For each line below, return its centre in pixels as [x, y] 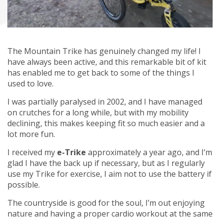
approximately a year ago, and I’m [149, 152]
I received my [32, 152]
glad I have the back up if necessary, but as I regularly [106, 163]
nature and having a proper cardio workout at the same [110, 213]
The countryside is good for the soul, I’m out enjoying [106, 203]
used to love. [30, 83]
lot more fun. [31, 134]
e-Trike [71, 152]
